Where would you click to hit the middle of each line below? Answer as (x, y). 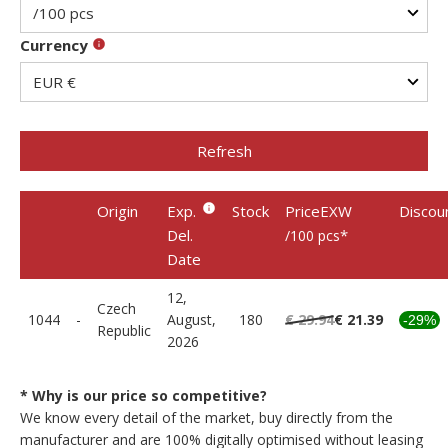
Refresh (224, 151)
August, (191, 319)
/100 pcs (312, 235)
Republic (124, 330)
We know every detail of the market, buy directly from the (206, 417)
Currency (56, 45)
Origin (117, 211)
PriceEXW (318, 211)
